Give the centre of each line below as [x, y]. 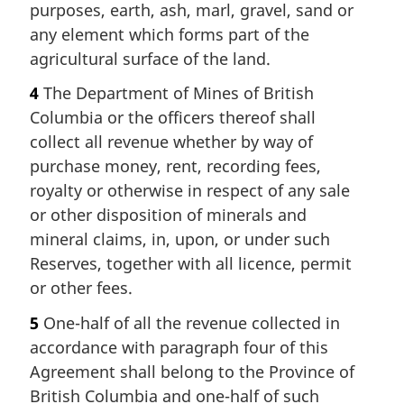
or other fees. [81, 288]
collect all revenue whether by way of [171, 142]
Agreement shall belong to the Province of [192, 371]
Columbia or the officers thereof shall [173, 117]
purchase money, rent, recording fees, [175, 166]
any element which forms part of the [170, 34]
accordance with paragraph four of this [179, 347]
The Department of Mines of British [176, 93]
